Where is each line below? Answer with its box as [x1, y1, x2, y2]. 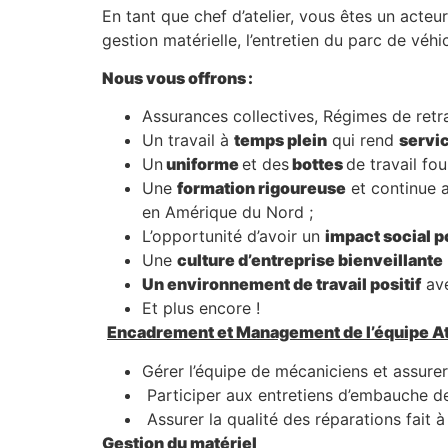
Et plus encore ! [142, 298, 260, 319]
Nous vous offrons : [102, 67, 253, 88]
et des [242, 154, 289, 175]
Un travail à [142, 130, 234, 151]
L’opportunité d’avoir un [142, 226, 325, 247]
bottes [289, 154, 346, 175]
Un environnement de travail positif [142, 274, 421, 295]
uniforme [163, 154, 242, 175]
